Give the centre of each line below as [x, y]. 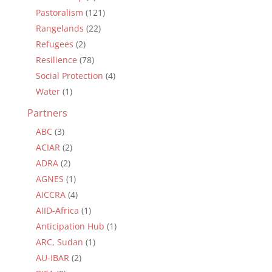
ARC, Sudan [59, 242]
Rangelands [59, 28]
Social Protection [69, 75]
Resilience [56, 59]
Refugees [54, 44]
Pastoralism [59, 12]
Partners [47, 113]
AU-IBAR [52, 257]
